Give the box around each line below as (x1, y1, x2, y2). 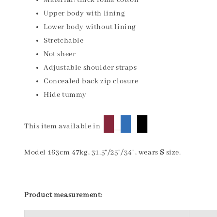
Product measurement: (24, 191, 102, 200)
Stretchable (44, 36, 84, 45)
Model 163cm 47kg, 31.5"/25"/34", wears (24, 148, 160, 157)
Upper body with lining (44, 9, 125, 18)
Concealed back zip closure (44, 77, 139, 86)
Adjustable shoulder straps (44, 63, 137, 72)
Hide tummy (44, 91, 87, 99)
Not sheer (44, 50, 76, 59)
